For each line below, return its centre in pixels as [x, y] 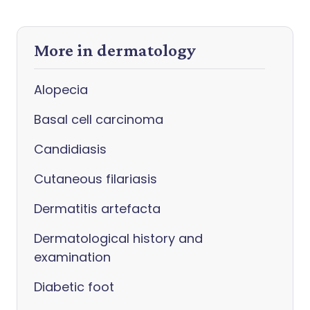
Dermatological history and [118, 238]
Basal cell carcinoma [99, 119]
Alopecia [61, 90]
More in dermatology [115, 50]
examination [72, 257]
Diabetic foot [74, 287]
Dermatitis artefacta [97, 209]
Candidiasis [70, 149]
